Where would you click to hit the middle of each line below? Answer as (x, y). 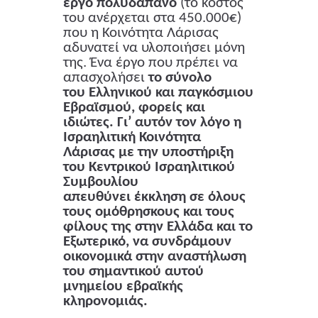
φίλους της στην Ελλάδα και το (158, 227)
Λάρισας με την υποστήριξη (148, 153)
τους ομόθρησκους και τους (149, 212)
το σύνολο (180, 78)
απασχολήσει (106, 78)
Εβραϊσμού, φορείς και (134, 108)
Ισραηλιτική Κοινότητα (132, 138)
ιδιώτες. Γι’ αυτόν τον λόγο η (152, 123)
